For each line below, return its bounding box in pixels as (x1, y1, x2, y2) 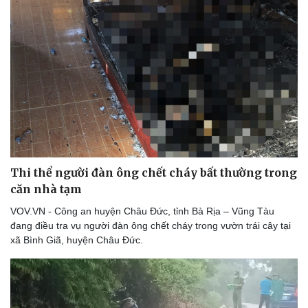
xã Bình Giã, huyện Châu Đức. (10, 234, 143, 245)
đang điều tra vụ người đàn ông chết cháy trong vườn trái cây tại (10, 219, 291, 231)
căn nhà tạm (10, 181, 82, 196)
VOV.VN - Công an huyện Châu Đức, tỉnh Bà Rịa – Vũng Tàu (10, 205, 274, 217)
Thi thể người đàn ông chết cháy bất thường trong (10, 165, 297, 179)
